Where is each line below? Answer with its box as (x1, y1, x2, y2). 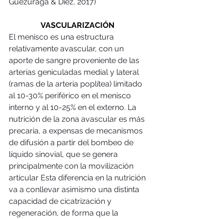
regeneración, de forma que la (9, 208, 120, 218)
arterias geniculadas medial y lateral (9, 67, 141, 77)
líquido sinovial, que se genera (9, 149, 120, 159)
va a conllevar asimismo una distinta (9, 184, 141, 194)
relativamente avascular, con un (9, 44, 126, 53)
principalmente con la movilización (9, 161, 135, 171)
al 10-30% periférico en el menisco (9, 90, 133, 100)
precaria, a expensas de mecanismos (9, 126, 145, 135)
